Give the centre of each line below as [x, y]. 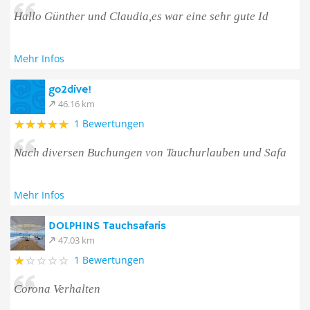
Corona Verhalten [57, 289]
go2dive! [70, 90]
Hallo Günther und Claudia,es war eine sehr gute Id [141, 16]
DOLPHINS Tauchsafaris [107, 226]
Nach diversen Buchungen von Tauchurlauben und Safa [150, 153]
